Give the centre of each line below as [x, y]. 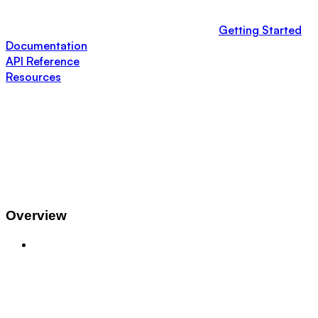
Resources [33, 76]
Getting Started [260, 29]
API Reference [43, 61]
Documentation [46, 45]
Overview [36, 215]
